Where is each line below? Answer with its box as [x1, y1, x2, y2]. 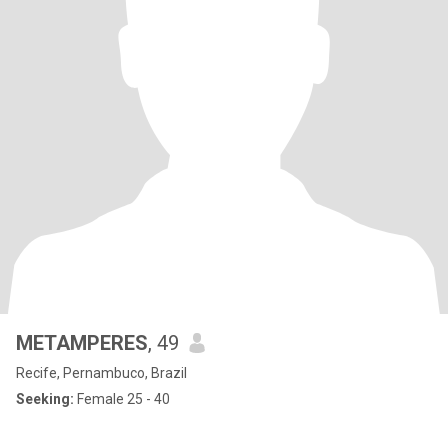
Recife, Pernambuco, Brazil [16, 365, 187, 381]
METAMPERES [16, 331, 148, 355]
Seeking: [16, 391, 74, 407]
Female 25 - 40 [74, 391, 170, 407]
